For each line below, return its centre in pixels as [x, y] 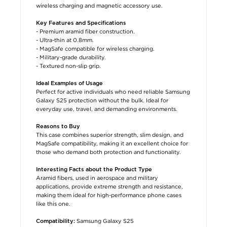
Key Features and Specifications [81, 23]
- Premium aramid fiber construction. [85, 31]
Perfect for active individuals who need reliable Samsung [113, 91]
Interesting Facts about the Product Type [94, 169]
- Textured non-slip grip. [68, 66]
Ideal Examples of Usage [69, 83]
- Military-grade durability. [71, 57]
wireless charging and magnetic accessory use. [99, 5]
